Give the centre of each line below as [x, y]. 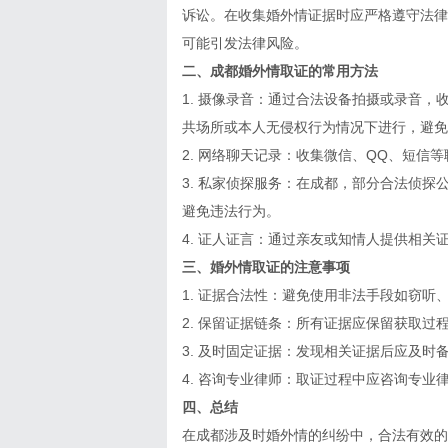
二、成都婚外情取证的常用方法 [280, 71]
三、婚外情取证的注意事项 [266, 267]
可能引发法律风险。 [245, 43]
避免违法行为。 [231, 211]
